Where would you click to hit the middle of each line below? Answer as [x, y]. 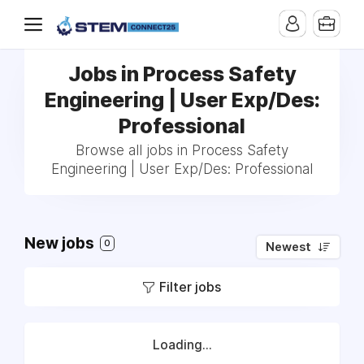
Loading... [182, 345]
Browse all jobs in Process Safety [182, 150]
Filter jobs [190, 287]
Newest [288, 247]
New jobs [61, 243]
